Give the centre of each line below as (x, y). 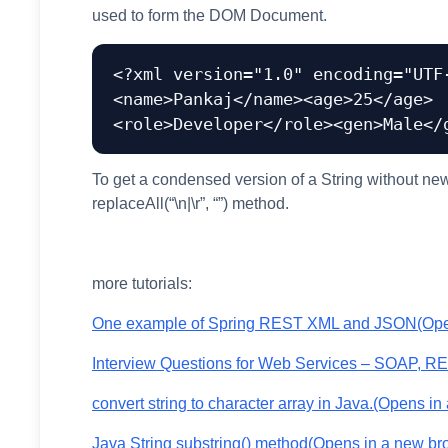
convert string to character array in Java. (233, 403)
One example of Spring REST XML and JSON (255, 323)
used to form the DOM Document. (210, 15)
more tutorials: (142, 283)
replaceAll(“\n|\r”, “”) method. (191, 203)
